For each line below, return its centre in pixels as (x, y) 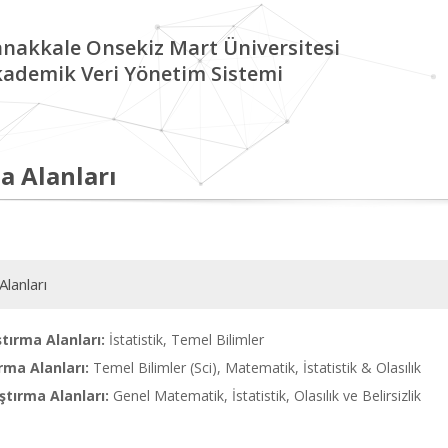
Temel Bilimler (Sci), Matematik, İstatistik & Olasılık (255, 367)
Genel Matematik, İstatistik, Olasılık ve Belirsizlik (265, 395)
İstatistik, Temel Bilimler (184, 339)
